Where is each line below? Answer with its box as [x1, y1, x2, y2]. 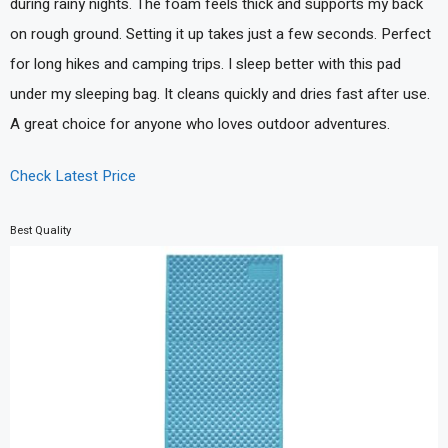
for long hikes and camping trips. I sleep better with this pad [10, 52, 401, 75]
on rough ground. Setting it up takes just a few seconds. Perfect [10, 22, 431, 45]
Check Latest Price [10, 165, 136, 187]
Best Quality [10, 221, 71, 239]
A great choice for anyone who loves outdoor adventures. [10, 112, 390, 135]
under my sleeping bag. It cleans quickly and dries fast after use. [10, 82, 430, 105]
